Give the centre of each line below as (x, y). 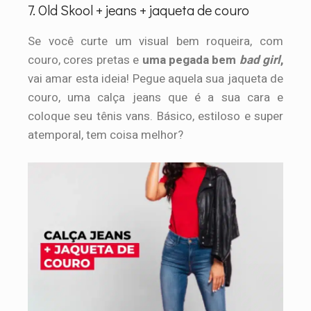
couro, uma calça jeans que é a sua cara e (155, 98)
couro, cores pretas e (85, 60)
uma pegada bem (191, 60)
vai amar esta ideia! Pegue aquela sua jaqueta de (155, 79)
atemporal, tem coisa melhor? (106, 135)
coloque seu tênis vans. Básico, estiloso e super (155, 117)
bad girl (260, 60)
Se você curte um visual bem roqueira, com (155, 42)
